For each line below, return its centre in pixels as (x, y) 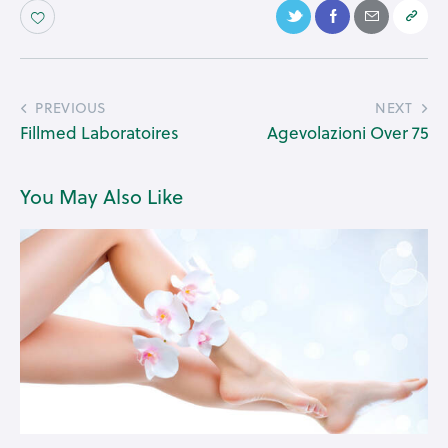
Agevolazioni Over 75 (347, 133)
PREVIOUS (71, 108)
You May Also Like (101, 197)
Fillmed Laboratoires (99, 133)
